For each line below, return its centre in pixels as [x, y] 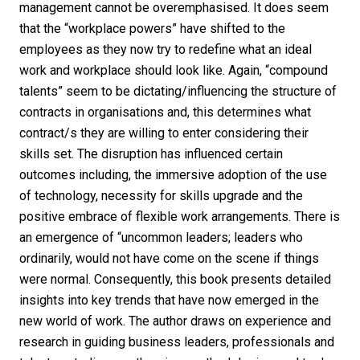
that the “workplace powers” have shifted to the [152, 29]
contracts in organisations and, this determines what [165, 112]
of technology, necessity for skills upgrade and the [161, 196]
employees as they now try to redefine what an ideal [166, 50]
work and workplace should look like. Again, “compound [174, 71]
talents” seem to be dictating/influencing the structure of [178, 92]
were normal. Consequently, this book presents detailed [175, 280]
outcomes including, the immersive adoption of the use [173, 175]
